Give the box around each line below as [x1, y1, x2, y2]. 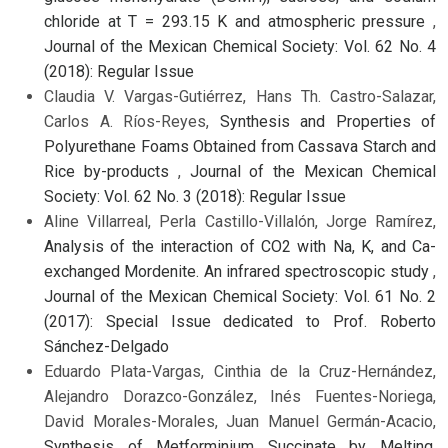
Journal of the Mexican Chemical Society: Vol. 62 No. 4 [44, 37, 436, 57]
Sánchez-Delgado [44, 337, 169, 357]
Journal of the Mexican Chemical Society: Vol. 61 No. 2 [44, 287, 436, 307]
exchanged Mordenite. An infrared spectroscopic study [44, 262, 433, 282]
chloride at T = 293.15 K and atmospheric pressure [44, 12, 433, 32]
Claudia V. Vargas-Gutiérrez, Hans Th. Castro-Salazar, [44, 87, 436, 107]
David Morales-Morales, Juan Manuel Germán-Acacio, [44, 412, 436, 432]
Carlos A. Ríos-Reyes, [44, 112, 220, 132]
